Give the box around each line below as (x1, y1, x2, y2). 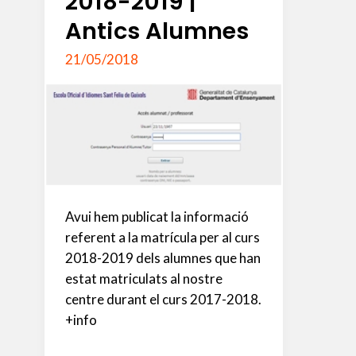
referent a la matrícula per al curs (64, 229, 260, 246)
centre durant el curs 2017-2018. (64, 291, 261, 308)
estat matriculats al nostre (64, 270, 222, 288)
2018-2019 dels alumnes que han (64, 250, 261, 267)
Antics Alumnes (64, 14, 249, 47)
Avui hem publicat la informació (64, 208, 249, 226)
